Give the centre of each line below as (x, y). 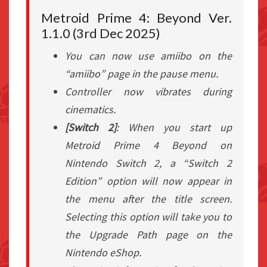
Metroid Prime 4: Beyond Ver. (136, 18)
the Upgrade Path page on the (148, 235)
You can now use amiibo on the (148, 56)
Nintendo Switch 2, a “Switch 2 (148, 163)
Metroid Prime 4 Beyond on (148, 145)
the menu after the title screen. (148, 199)
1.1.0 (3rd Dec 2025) (101, 33)
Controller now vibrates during (148, 92)
